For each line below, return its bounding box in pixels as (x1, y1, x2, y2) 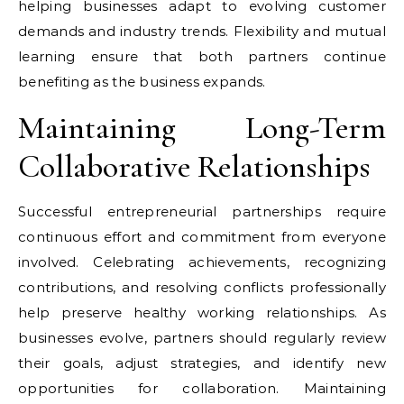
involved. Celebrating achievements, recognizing (18, 253, 386, 271)
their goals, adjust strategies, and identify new (18, 354, 386, 372)
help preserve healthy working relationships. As (18, 304, 386, 321)
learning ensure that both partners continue (18, 48, 386, 65)
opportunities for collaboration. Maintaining (18, 380, 386, 397)
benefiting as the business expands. (18, 73, 266, 90)
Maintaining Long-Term (18, 108, 386, 147)
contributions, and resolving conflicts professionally (18, 279, 386, 296)
